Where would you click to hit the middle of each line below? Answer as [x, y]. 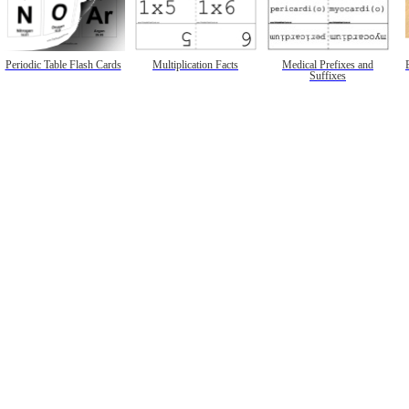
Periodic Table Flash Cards [63, 65]
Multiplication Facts [195, 65]
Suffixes [328, 76]
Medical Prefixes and [328, 65]
